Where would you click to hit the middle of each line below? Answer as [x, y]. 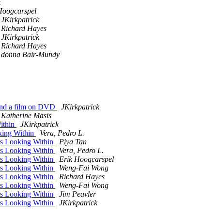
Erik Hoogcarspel [86, 159]
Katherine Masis [26, 116]
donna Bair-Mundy [30, 55]
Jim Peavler [77, 194]
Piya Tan [73, 142]
